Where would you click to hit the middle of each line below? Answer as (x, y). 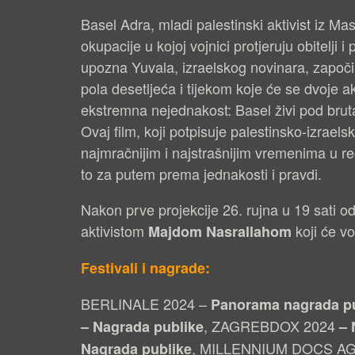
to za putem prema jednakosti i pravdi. (201, 174)
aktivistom (115, 231)
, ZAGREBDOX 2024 (269, 326)
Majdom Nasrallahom (220, 232)
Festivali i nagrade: (145, 268)
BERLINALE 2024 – (144, 304)
